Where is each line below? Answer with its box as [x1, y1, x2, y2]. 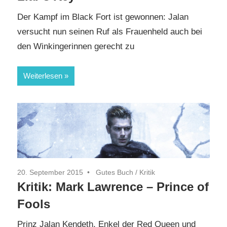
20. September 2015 [17, 168, 83, 176]
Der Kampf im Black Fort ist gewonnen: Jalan [17, 12, 188, 22]
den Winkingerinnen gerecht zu [17, 41, 134, 51]
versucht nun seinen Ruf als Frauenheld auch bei [17, 26, 202, 36]
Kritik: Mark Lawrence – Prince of [17, 179, 209, 194]
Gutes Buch [96, 168, 133, 176]
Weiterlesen [23, 71, 62, 81]
